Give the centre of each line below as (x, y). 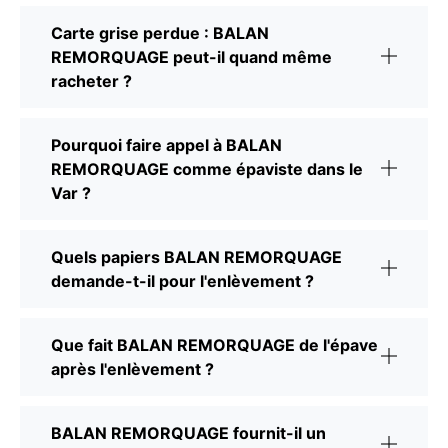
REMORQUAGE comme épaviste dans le (207, 168)
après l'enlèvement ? (132, 368)
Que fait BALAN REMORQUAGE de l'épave (214, 344)
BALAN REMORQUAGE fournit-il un (188, 432)
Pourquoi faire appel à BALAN (166, 144)
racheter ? (91, 80)
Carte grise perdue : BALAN (160, 32)
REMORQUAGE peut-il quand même (191, 56)
